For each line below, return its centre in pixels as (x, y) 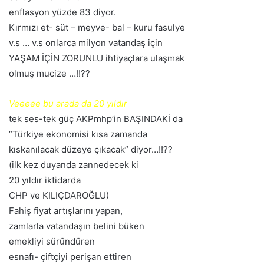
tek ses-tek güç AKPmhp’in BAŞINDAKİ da (96, 119)
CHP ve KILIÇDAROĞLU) (59, 196)
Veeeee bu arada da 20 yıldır (68, 104)
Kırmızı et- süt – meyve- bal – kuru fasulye (97, 28)
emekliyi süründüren (52, 242)
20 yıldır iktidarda (45, 180)
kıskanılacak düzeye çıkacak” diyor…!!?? (91, 150)
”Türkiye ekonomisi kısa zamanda (78, 134)
